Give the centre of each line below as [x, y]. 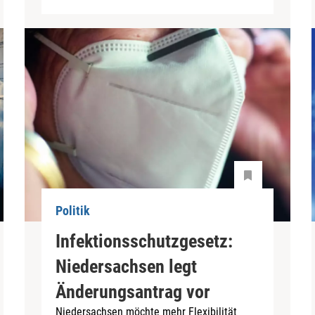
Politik [73, 211]
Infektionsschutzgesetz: [144, 241]
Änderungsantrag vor [133, 291]
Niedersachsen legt [127, 266]
